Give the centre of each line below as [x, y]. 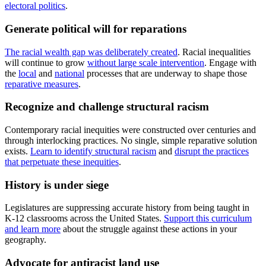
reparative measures [42, 84]
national [69, 73]
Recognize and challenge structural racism [107, 107]
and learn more [33, 229]
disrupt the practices [212, 151]
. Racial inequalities [214, 52]
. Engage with [230, 62]
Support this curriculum [208, 218]
